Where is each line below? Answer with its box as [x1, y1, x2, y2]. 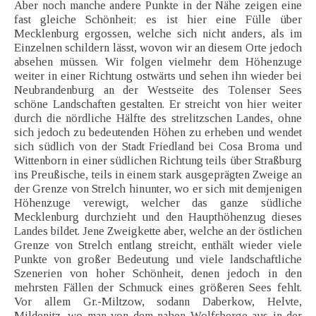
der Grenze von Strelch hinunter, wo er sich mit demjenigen [14, 182, 302, 196]
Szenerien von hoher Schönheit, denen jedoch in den [14, 267, 302, 281]
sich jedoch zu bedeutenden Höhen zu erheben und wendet [14, 126, 302, 140]
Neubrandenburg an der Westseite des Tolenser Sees [14, 83, 302, 97]
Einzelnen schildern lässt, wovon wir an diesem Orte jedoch [14, 41, 302, 55]
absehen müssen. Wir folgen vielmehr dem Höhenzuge [14, 55, 302, 69]
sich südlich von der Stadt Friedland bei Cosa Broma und [14, 140, 302, 154]
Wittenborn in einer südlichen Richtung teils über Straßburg [14, 154, 302, 168]
